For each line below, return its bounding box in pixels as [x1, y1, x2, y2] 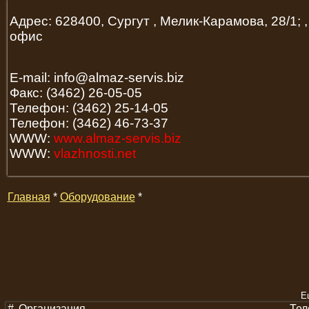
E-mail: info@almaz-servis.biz [9, 70, 184, 86]
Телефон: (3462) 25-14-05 [9, 101, 168, 116]
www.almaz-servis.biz [53, 131, 181, 146]
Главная [7, 191, 50, 203]
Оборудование [59, 191, 135, 203]
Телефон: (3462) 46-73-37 [9, 116, 168, 131]
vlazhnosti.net [53, 146, 136, 161]
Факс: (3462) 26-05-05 [9, 86, 142, 101]
